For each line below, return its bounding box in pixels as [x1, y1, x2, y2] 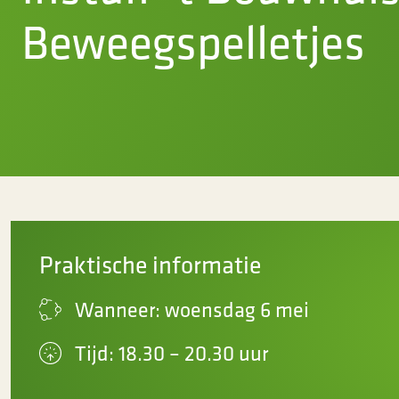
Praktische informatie [39, 248, 261, 280]
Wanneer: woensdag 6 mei [75, 296, 309, 322]
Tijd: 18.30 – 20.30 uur [75, 339, 268, 366]
